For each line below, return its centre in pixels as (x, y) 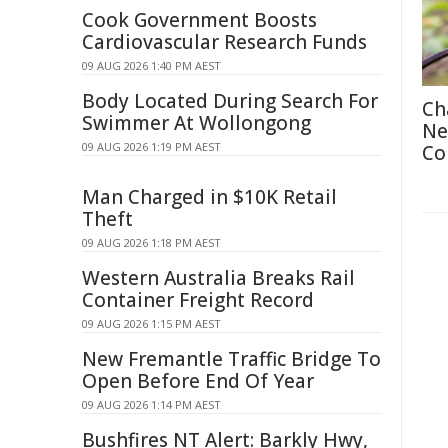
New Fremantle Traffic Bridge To (231, 359)
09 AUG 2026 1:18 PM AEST (151, 242)
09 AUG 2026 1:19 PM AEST (151, 146)
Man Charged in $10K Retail (209, 197)
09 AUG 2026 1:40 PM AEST (151, 65)
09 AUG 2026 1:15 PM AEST (151, 323)
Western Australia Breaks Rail (218, 278)
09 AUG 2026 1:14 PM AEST (151, 404)
